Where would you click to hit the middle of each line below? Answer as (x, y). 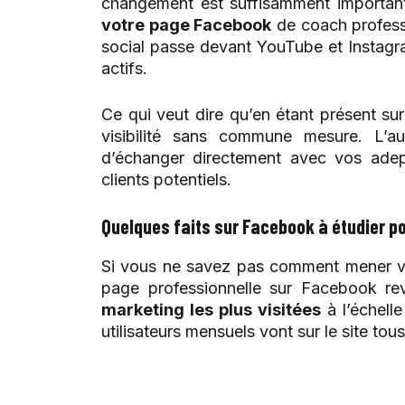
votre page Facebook (187, 25)
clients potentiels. (166, 180)
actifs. (124, 69)
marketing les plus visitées (211, 310)
